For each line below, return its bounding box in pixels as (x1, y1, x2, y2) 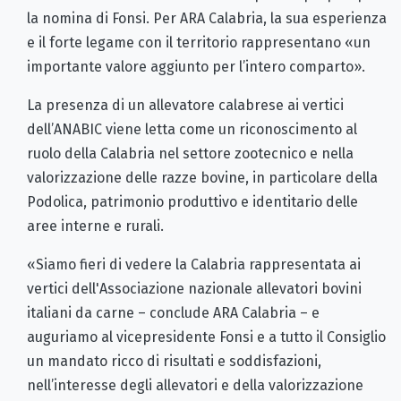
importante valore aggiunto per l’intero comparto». (27, 57, 365, 75)
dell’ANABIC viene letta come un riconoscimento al (27, 120, 357, 138)
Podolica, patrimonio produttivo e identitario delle (27, 192, 358, 210)
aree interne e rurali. (27, 217, 164, 235)
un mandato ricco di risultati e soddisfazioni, (27, 352, 321, 370)
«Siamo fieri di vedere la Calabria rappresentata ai (27, 255, 361, 273)
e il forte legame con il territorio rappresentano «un (27, 33, 371, 51)
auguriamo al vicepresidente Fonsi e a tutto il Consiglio (27, 328, 386, 346)
